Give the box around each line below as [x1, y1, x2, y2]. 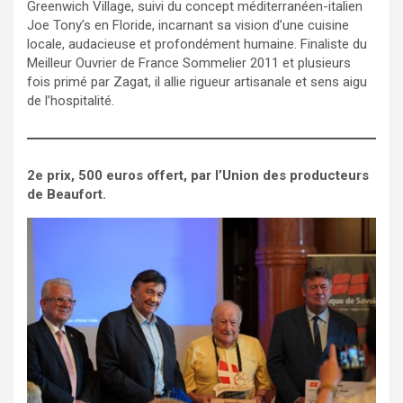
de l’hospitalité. [27, 92, 114, 109]
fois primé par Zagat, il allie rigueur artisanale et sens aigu [27, 73, 367, 90]
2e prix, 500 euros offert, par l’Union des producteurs [27, 166, 369, 184]
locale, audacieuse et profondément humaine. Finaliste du [27, 35, 367, 52]
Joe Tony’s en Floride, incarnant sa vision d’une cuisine [27, 16, 349, 33]
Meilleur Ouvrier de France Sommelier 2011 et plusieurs [27, 54, 351, 71]
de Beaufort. [27, 185, 106, 202]
